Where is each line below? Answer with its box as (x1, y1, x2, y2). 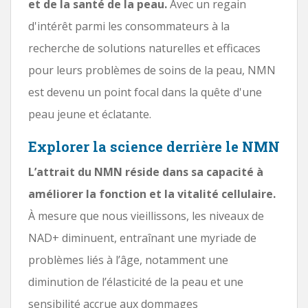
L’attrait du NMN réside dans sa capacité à (28, 164, 263, 179)
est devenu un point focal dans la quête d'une (28, 84, 262, 100)
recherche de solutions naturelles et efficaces (28, 40, 261, 56)
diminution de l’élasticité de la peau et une (28, 274, 243, 289)
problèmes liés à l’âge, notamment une (28, 252, 228, 267)
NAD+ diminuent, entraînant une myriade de (28, 230, 256, 245)
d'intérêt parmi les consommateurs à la (28, 18, 230, 34)
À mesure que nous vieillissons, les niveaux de (28, 208, 264, 223)
